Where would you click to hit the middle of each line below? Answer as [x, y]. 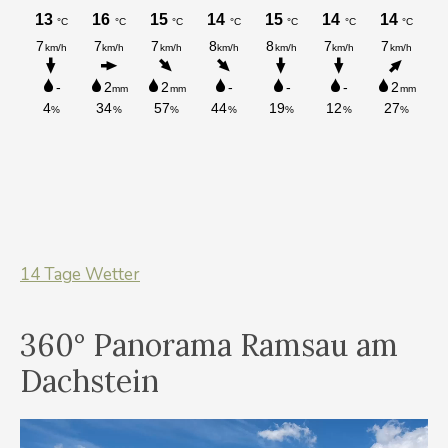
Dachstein [89, 381]
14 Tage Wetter [80, 274]
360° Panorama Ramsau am [209, 345]
